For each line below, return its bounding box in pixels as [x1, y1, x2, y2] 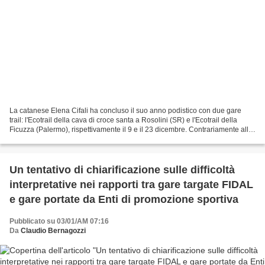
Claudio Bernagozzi [21, 227, 86, 235]
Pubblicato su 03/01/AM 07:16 [9, 217, 109, 226]
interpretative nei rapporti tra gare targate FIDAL [9, 179, 253, 191]
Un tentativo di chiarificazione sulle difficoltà [9, 164, 235, 176]
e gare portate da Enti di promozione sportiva [9, 193, 238, 206]
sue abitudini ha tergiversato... [9, 135, 106, 144]
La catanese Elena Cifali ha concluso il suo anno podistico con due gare [9, 106, 241, 115]
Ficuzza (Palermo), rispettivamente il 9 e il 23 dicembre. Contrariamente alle [9, 125, 253, 134]
